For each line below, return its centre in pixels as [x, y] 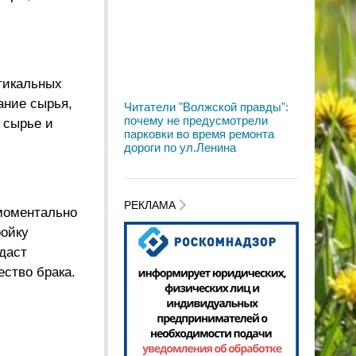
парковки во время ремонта [199, 134]
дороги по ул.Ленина [180, 147]
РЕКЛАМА [151, 205]
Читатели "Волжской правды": [206, 107]
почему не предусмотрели [196, 120]
